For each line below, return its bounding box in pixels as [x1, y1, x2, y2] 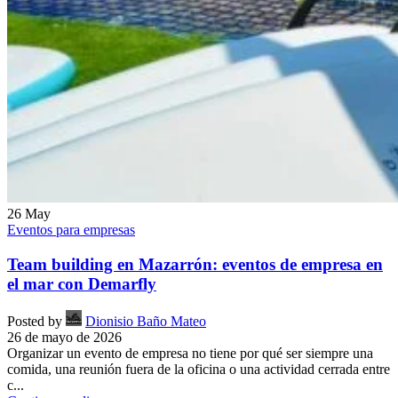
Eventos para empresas [7, 222, 135, 237]
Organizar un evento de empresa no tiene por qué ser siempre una [7, 346, 373, 362]
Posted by [7, 314, 62, 330]
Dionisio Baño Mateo [85, 314, 206, 330]
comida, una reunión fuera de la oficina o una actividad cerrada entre [7, 362, 390, 378]
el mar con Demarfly [7, 274, 156, 293]
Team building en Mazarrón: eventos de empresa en [7, 254, 383, 274]
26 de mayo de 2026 [7, 330, 122, 346]
